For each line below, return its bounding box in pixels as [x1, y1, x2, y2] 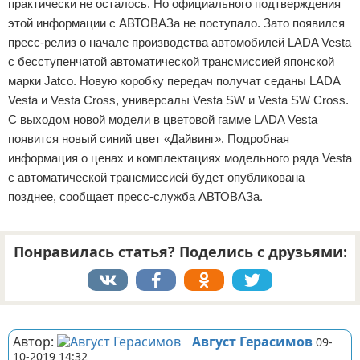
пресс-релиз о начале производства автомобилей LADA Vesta [8, 35, 351, 49]
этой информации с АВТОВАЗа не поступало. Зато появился [8, 16, 345, 30]
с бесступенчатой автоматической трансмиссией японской [8, 55, 334, 68]
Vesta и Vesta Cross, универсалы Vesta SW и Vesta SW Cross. [8, 93, 349, 107]
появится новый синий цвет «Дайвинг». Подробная [8, 132, 289, 145]
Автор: [13, 333, 57, 350]
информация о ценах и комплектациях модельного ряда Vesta [8, 151, 352, 165]
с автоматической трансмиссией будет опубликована [8, 170, 305, 184]
